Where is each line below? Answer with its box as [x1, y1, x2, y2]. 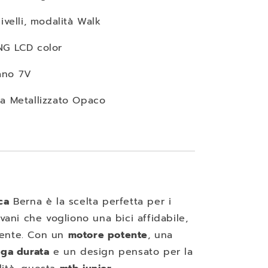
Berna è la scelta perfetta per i [9, 194, 172, 209]
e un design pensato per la [49, 245, 193, 259]
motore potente [68, 228, 148, 242]
